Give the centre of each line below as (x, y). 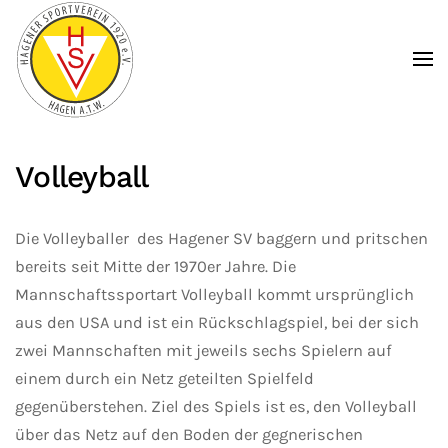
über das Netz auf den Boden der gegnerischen (189, 434)
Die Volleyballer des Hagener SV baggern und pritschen (221, 238)
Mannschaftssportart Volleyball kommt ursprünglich (214, 294)
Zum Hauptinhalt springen (145, 56)
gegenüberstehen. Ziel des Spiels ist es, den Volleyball (216, 406)
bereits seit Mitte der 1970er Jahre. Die (155, 266)
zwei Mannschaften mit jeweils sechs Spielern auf (203, 350)
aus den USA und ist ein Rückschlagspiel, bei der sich (217, 322)
